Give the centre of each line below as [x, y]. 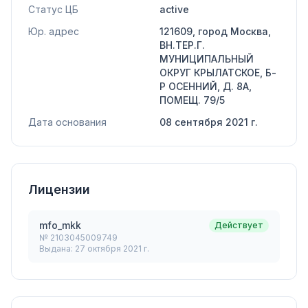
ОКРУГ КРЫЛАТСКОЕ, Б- [218, 73]
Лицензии [59, 189]
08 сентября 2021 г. [209, 122]
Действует [239, 225]
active [174, 9]
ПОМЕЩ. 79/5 [192, 100]
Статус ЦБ [53, 9]
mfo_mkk [60, 225]
